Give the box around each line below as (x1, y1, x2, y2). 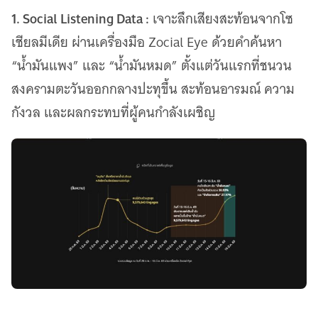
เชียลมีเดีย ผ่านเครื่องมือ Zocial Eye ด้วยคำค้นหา (11, 31, 282, 55)
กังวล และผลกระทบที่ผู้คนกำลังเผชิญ (11, 101, 216, 125)
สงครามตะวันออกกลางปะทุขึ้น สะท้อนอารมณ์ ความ (11, 77, 295, 102)
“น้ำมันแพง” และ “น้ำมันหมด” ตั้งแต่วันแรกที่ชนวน (11, 54, 292, 78)
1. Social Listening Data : (11, 6, 149, 31)
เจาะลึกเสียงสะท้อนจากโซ (149, 7, 293, 31)
